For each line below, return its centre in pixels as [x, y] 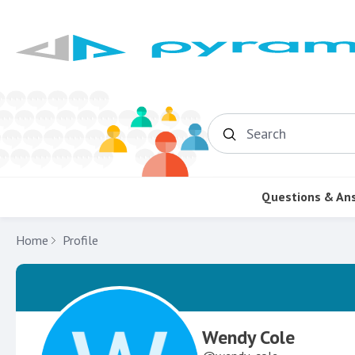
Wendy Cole [248, 337]
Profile [80, 240]
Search [263, 139]
